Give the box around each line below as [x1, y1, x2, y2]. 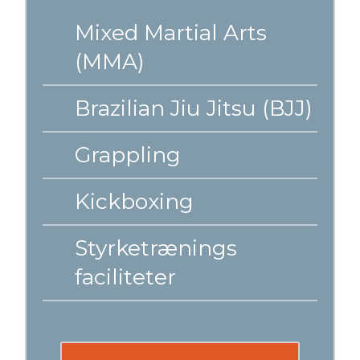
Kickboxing [74, 187, 194, 215]
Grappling [74, 141, 181, 168]
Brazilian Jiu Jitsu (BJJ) [74, 94, 313, 121]
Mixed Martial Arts [74, 18, 267, 46]
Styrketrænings [74, 234, 237, 261]
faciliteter [74, 263, 176, 290]
